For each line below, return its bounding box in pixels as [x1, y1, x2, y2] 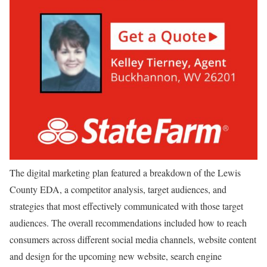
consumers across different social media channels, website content [10, 233, 256, 246]
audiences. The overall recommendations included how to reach [10, 216, 247, 229]
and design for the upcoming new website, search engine [10, 250, 222, 262]
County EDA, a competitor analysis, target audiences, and [10, 183, 226, 195]
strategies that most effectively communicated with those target [10, 200, 243, 212]
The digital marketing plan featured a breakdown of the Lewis [10, 166, 241, 179]
